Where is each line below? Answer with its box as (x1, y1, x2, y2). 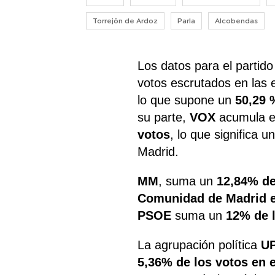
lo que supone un (137, 93, 236, 107)
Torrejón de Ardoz (93, 16, 158, 25)
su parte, (137, 110, 190, 124)
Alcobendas (215, 16, 258, 25)
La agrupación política (137, 238, 261, 252)
